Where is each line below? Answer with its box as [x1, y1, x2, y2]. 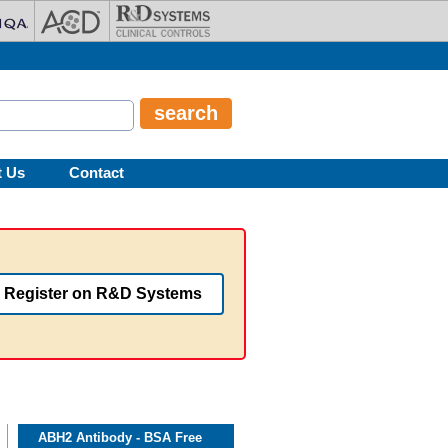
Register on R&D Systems [3, 284, 202, 302]
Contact [69, 164, 124, 181]
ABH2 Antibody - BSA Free [38, 430, 202, 446]
